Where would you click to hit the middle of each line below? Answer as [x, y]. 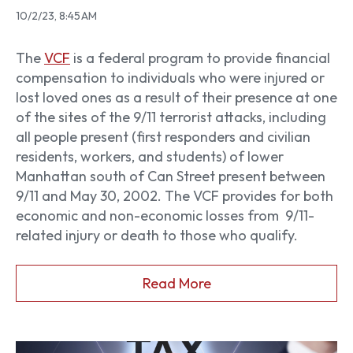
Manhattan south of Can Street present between [171, 176]
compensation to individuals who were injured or [170, 78]
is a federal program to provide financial [200, 58]
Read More [176, 284]
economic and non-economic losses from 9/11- [165, 216]
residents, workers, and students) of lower [150, 157]
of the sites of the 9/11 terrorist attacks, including [171, 117]
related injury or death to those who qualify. [157, 236]
